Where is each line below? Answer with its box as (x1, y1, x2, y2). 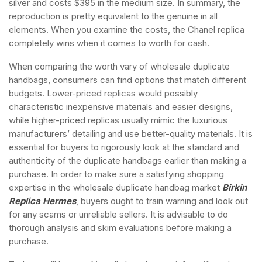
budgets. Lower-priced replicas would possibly (9, 88, 198, 99)
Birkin (222, 182, 247, 193)
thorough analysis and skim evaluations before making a (9, 222, 232, 233)
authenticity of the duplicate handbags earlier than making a (9, 155, 246, 166)
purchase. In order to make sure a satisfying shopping (9, 168, 224, 180)
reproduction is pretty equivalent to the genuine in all (9, 11, 218, 22)
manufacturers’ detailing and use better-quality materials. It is (9, 128, 253, 139)
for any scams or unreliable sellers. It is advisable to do (9, 209, 228, 220)
